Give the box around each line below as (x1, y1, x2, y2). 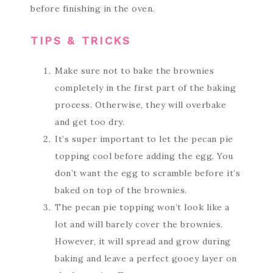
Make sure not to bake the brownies (55, 65, 214, 76)
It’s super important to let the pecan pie (55, 133, 233, 144)
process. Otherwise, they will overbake (55, 99, 226, 110)
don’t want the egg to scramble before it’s (55, 168, 240, 179)
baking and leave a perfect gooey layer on (55, 253, 237, 264)
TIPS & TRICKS (30, 34, 131, 47)
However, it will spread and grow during (55, 236, 231, 247)
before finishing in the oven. (30, 3, 155, 14)
